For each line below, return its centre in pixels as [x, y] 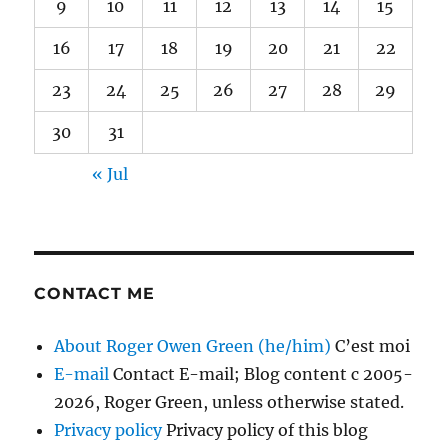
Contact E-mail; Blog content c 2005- [261, 374]
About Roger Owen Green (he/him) [193, 346]
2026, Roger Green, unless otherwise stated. [229, 402]
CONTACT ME [94, 294]
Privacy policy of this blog [265, 430]
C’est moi [371, 346]
